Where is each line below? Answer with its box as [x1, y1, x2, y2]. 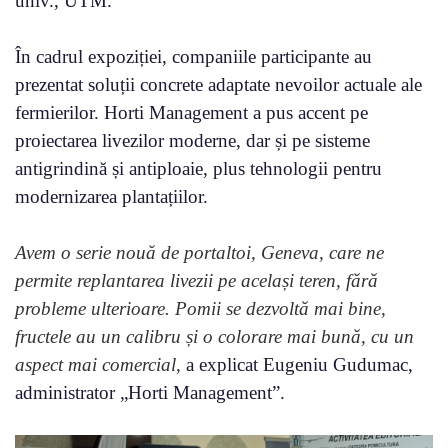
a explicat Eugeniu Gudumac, [186, 354, 413, 376]
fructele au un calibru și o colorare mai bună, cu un [15, 326, 414, 348]
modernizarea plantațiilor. [15, 186, 208, 208]
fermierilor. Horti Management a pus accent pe [15, 102, 368, 124]
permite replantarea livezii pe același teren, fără [15, 270, 378, 292]
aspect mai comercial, [15, 354, 186, 376]
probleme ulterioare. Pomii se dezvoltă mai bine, [15, 298, 386, 320]
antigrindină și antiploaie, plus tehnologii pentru [15, 158, 382, 180]
